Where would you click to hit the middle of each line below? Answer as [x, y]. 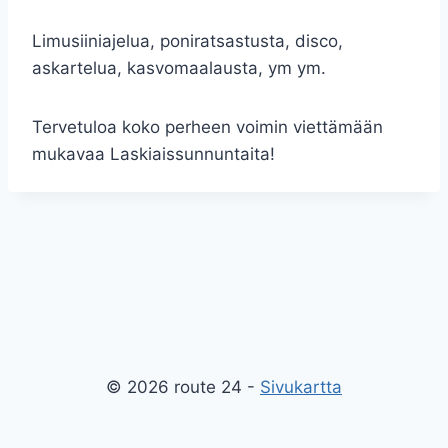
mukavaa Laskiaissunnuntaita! [153, 154]
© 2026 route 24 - [183, 387]
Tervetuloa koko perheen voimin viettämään [207, 127]
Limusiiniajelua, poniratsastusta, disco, [187, 41]
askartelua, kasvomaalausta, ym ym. [179, 68]
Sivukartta [301, 387]
